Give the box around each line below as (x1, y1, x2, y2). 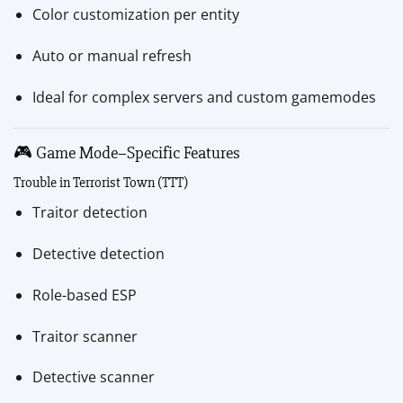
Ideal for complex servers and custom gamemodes (31, 86, 376, 107)
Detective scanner (31, 367, 155, 388)
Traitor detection (31, 202, 148, 223)
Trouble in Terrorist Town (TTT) (13, 174, 188, 193)
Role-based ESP (31, 284, 137, 305)
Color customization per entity (31, 4, 239, 25)
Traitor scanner (31, 326, 138, 346)
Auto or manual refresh (31, 46, 192, 67)
